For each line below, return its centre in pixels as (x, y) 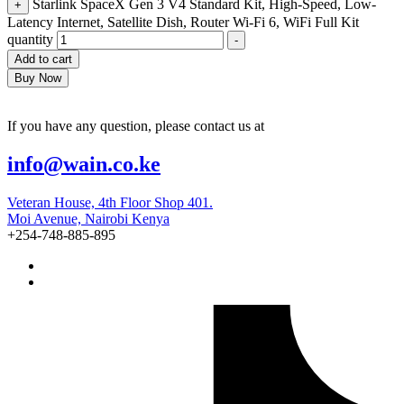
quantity (30, 39)
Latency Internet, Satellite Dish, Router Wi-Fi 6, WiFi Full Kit (183, 22)
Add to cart (43, 59)
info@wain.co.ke (84, 164)
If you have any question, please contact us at (136, 125)
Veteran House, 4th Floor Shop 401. (110, 202)
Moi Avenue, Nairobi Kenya (88, 218)
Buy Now (38, 78)
